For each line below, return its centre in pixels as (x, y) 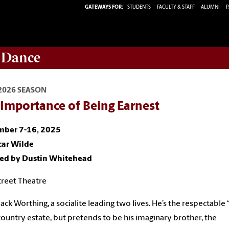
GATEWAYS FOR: (104, 7)
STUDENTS (140, 7)
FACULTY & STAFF (176, 7)
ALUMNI (210, 7)
